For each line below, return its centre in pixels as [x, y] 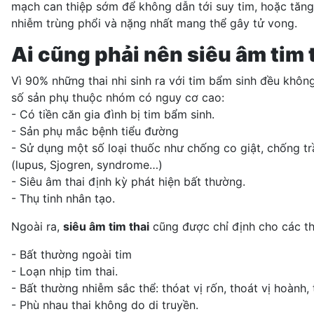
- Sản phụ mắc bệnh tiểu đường [95, 131]
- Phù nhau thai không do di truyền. [105, 305]
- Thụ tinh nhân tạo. [63, 198]
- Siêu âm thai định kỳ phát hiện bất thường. [128, 181]
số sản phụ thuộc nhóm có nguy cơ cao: [118, 97]
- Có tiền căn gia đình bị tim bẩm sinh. [113, 114]
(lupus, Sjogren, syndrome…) [87, 164]
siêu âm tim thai [106, 226]
